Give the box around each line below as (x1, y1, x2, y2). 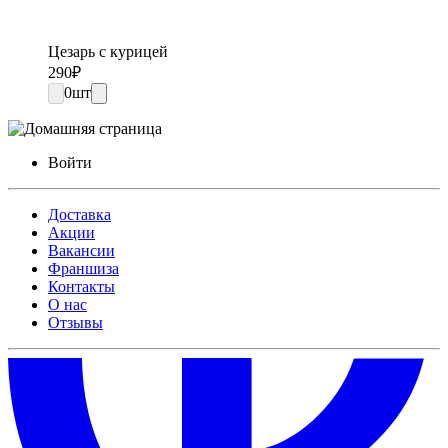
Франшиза (48, 259, 119, 277)
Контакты (48, 277, 115, 295)
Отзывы (48, 313, 103, 331)
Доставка (48, 205, 111, 223)
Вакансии (48, 241, 115, 259)
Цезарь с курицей (48, 42, 168, 60)
